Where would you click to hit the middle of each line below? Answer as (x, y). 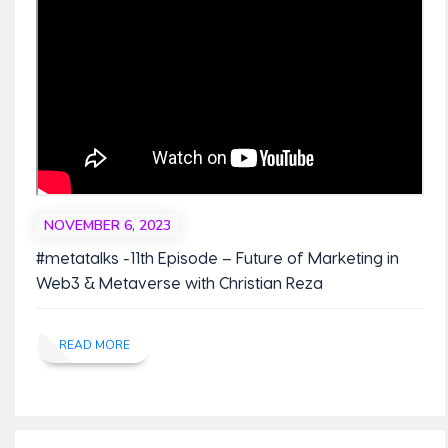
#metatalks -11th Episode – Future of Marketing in (217, 258)
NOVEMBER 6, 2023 (107, 226)
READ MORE (94, 344)
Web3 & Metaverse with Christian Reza (179, 283)
